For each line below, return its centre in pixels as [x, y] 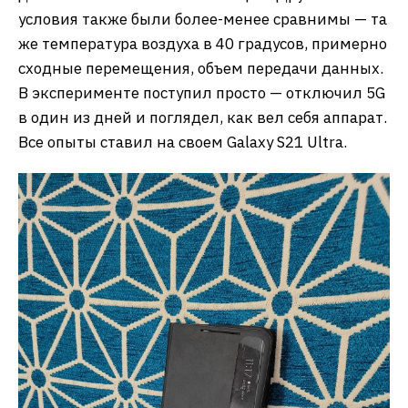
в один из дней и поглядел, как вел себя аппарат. [203, 117]
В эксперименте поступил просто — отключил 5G [202, 92]
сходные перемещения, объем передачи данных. [201, 68]
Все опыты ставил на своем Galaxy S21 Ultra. [183, 142]
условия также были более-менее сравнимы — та [203, 19]
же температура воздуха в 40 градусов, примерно [203, 43]
